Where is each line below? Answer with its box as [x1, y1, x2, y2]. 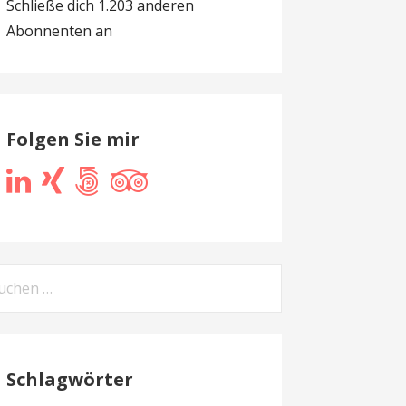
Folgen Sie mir [5, 126, 140, 151]
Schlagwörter [5, 366, 133, 391]
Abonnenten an [5, 21, 112, 42]
